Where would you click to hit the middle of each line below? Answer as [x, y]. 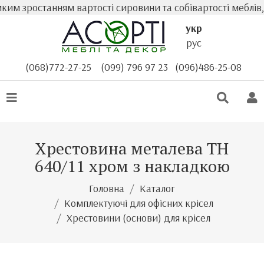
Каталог [157, 188]
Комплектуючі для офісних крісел [138, 203]
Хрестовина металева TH [132, 148]
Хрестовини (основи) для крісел [138, 218]
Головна [107, 188]
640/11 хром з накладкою [132, 166]
